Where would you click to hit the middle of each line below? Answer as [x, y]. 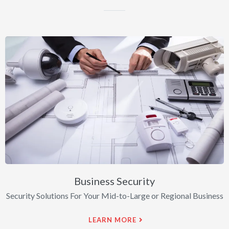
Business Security [114, 181]
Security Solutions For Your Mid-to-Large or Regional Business [114, 196]
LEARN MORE [112, 220]
